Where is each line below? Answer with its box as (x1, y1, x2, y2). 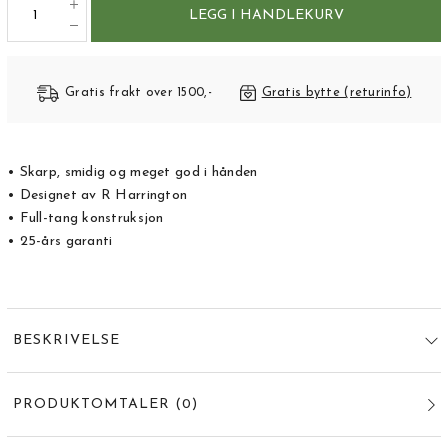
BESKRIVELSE (12, 333, 120, 349)
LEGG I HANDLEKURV (188, 7, 344, 23)
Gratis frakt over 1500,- (65, 87, 212, 100)
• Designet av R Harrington (7, 188, 188, 204)
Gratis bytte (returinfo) (261, 87, 412, 100)
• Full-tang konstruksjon (7, 211, 164, 227)
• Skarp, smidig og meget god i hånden (7, 165, 258, 181)
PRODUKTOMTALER (12, 397, 170, 413)
